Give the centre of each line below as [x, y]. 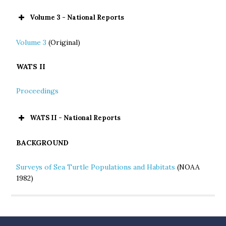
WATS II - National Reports [75, 118]
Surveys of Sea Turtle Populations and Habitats [96, 167]
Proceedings [38, 91]
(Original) [64, 42]
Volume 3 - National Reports [77, 17]
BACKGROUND [43, 143]
